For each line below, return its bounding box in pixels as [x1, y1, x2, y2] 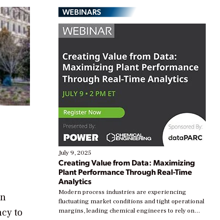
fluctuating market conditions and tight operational [58, 197, 204, 206]
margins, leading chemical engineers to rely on [58, 207, 194, 215]
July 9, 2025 [58, 149, 91, 157]
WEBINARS [62, 6, 101, 17]
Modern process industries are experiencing [58, 188, 186, 196]
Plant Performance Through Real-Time [58, 166, 192, 177]
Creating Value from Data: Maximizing [58, 157, 195, 168]
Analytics [58, 176, 91, 187]
